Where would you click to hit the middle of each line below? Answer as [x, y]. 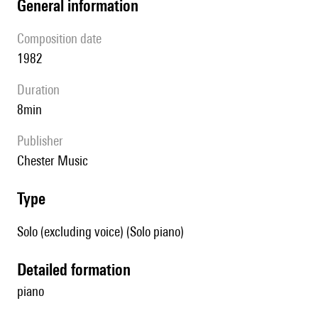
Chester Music [56, 161]
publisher [43, 141]
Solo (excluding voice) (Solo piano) [100, 232]
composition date [63, 39]
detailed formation [78, 270]
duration [42, 90]
